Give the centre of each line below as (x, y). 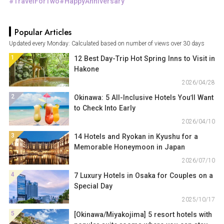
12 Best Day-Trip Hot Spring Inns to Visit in (144, 58)
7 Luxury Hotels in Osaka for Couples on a (143, 175)
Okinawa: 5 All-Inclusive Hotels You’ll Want (143, 97)
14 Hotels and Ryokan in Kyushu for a (136, 136)
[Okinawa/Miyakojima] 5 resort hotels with (143, 214)
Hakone (86, 69)
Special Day (93, 186)
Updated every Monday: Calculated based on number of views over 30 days (106, 43)
